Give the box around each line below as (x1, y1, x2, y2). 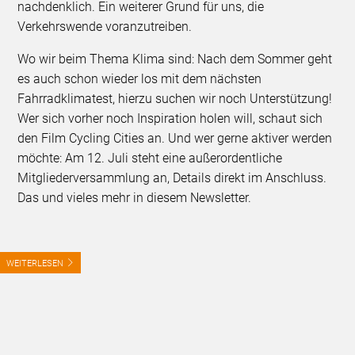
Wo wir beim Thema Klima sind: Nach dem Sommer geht (17, 52, 333, 67)
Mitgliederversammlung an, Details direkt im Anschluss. (17, 170, 327, 186)
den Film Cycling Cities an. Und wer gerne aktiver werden (17, 131, 333, 147)
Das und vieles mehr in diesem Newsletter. (17, 190, 252, 206)
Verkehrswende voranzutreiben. (17, 19, 193, 35)
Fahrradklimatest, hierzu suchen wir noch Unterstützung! (17, 91, 333, 107)
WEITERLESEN (14, 258, 63, 269)
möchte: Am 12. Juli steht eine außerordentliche (17, 151, 283, 166)
